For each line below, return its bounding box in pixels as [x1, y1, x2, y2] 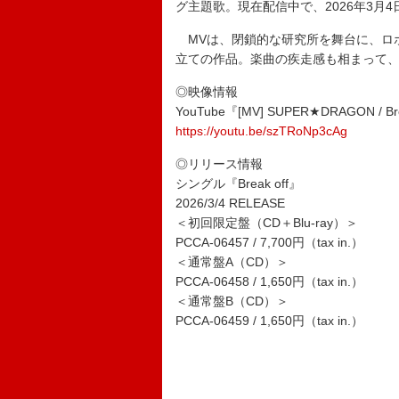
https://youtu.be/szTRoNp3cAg [175, 124, 347, 138]
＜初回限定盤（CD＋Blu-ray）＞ [175, 216, 358, 230]
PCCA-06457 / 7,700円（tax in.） [175, 235, 363, 249]
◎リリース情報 [175, 157, 263, 171]
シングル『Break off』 [175, 176, 301, 191]
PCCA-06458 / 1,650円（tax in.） [175, 274, 363, 289]
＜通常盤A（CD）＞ [175, 255, 289, 269]
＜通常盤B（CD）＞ [175, 294, 289, 308]
